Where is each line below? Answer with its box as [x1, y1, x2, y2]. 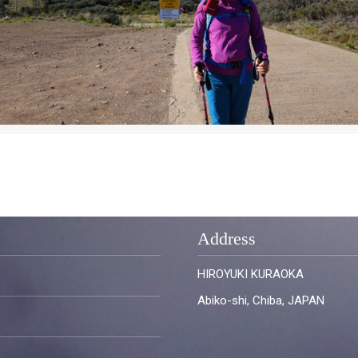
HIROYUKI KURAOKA [197, 267, 304, 281]
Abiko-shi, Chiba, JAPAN [197, 293, 325, 308]
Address [197, 229, 257, 249]
